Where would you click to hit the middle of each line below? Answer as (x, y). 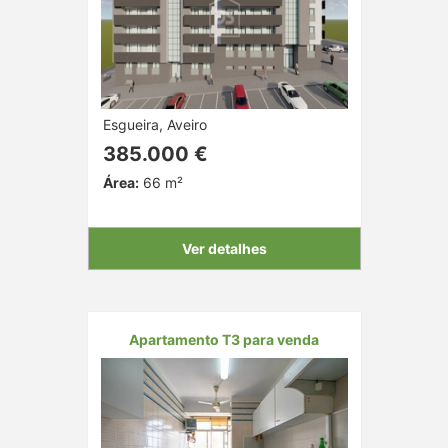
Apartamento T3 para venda (224, 339)
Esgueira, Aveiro (154, 124)
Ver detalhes (224, 248)
